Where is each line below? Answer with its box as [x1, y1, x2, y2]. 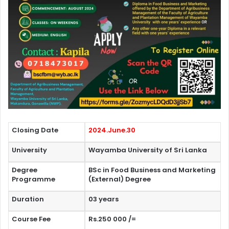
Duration [12, 194, 44, 204]
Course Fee [12, 214, 51, 224]
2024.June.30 [88, 125, 135, 135]
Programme [12, 174, 55, 185]
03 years [88, 194, 119, 204]
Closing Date [12, 125, 58, 135]
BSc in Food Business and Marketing [88, 165, 216, 175]
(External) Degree [88, 174, 151, 185]
